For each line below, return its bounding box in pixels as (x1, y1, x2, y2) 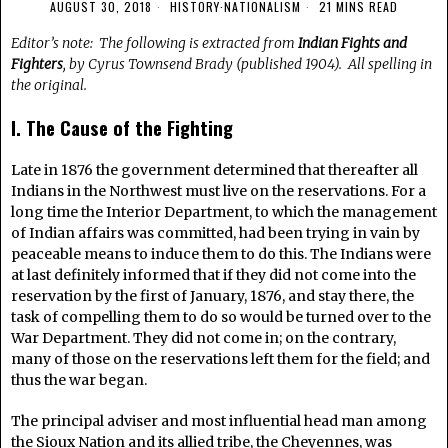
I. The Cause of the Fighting (11, 114, 233, 142)
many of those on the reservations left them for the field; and (11, 350, 430, 369)
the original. (11, 76, 87, 95)
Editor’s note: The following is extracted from (11, 34, 298, 53)
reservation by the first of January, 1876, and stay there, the (11, 287, 414, 306)
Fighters (11, 55, 63, 74)
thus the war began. (11, 371, 147, 390)
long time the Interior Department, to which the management (11, 203, 437, 222)
